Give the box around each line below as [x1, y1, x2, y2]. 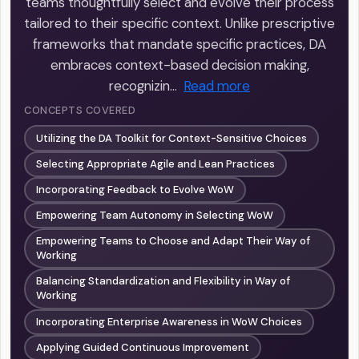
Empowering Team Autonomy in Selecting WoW [36, 208, 274, 223]
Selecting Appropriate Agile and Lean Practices [36, 156, 276, 171]
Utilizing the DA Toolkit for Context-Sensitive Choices [36, 131, 308, 145]
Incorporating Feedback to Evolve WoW [36, 182, 235, 196]
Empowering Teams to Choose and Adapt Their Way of [36, 234, 311, 248]
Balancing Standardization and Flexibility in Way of [36, 274, 291, 288]
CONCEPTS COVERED [24, 103, 136, 118]
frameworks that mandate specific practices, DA [33, 35, 326, 54]
